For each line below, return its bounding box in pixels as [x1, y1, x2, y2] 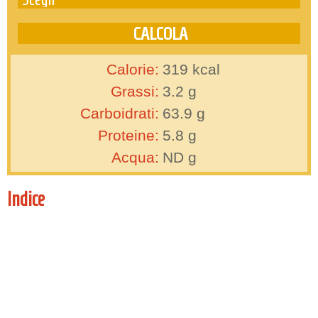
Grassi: [111, 83, 159, 100]
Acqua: [111, 149, 159, 166]
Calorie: [106, 61, 159, 78]
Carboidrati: [80, 105, 159, 122]
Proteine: [98, 127, 159, 144]
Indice [7, 188, 45, 211]
